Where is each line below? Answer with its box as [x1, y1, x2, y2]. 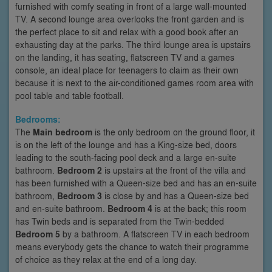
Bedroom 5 [15, 227, 60, 240]
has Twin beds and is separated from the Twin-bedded [15, 214, 224, 227]
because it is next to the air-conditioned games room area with [15, 76, 254, 89]
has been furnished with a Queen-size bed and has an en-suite [15, 176, 257, 189]
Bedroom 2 [57, 163, 102, 177]
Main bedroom [33, 125, 92, 138]
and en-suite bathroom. [15, 202, 107, 214]
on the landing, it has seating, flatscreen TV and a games [15, 50, 234, 63]
